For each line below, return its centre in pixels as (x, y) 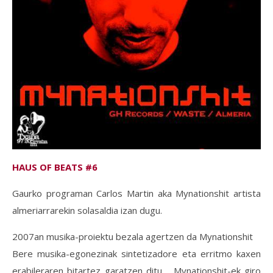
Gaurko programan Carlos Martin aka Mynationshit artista (136, 193)
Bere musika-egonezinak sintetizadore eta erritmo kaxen (136, 253)
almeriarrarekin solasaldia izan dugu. (87, 210)
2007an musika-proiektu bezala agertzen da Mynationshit (133, 236)
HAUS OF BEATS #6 (55, 167)
